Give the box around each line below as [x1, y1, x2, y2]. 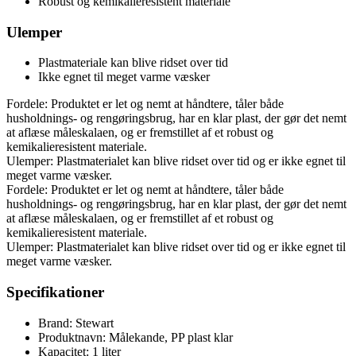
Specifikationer [6, 283, 104, 300]
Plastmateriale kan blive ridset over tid [38, 56, 228, 70]
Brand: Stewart [38, 315, 114, 330]
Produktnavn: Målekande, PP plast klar [38, 330, 233, 344]
